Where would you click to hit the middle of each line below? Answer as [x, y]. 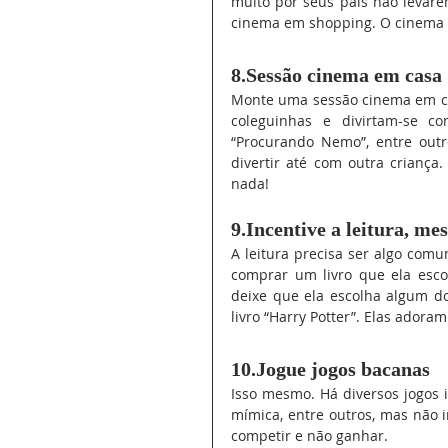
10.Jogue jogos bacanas [333, 369]
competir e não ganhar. [309, 436]
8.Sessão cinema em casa [336, 75]
